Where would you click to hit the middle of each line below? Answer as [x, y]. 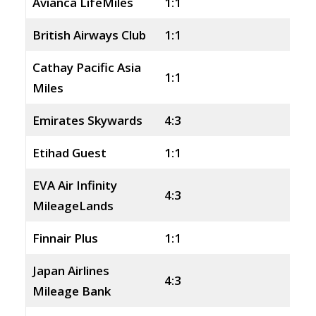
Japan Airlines [71, 271]
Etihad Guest [69, 153]
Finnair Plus [65, 238]
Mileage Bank [71, 291]
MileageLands [73, 206]
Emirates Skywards [87, 120]
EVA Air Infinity [74, 185]
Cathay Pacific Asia [86, 67]
